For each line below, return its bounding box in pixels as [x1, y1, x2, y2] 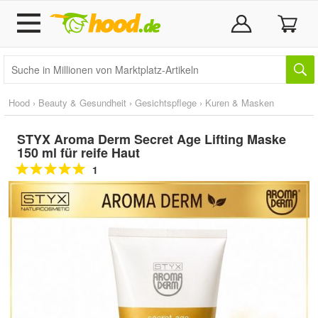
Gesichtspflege [135, 96, 197, 109]
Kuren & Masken [205, 96, 274, 109]
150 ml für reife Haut [17, 143, 140, 162]
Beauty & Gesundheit [38, 96, 126, 109]
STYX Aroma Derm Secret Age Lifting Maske [17, 130, 286, 148]
